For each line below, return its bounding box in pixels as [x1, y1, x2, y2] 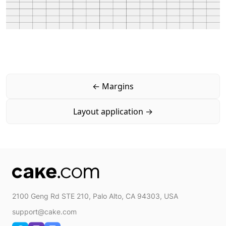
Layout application [73, 105, 143, 117]
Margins [102, 80, 134, 92]
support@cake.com [12, 207, 77, 216]
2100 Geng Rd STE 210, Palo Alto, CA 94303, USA [12, 192, 178, 201]
